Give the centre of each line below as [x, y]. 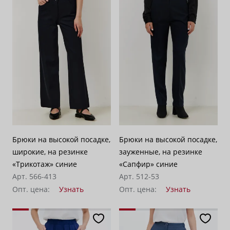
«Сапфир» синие [148, 164]
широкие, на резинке [50, 152]
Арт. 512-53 [139, 177]
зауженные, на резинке [161, 152]
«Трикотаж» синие [45, 164]
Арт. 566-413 [34, 177]
